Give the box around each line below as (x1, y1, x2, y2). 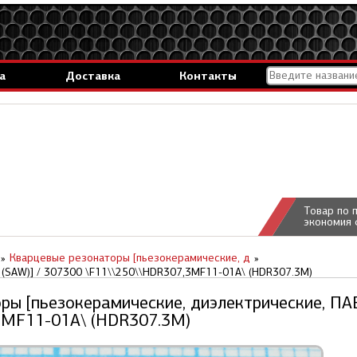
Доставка (65, 69, 120, 83)
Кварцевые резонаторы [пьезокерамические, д (10, 251, 250, 265)
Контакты (178, 69, 237, 83)
